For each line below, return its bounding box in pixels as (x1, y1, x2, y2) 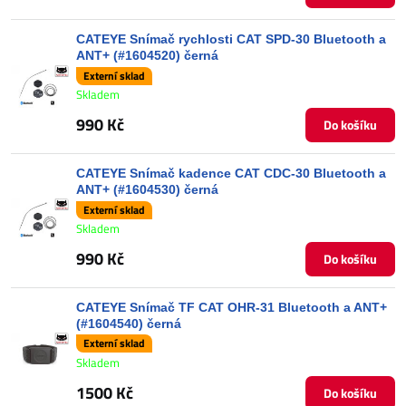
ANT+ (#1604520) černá (76, 48, 218, 63)
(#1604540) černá (76, 315, 181, 331)
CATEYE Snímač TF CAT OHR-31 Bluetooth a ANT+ (76, 299, 387, 314)
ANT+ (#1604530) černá (76, 182, 218, 197)
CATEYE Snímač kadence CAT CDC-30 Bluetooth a (76, 166, 386, 180)
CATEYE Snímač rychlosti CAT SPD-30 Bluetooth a (76, 32, 386, 47)
